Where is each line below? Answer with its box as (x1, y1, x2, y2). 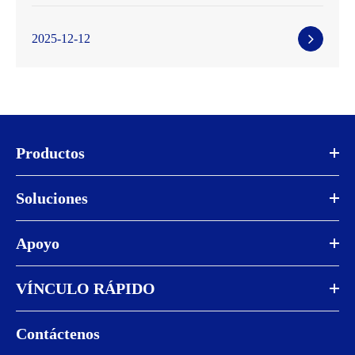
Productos (16, 144, 85, 162)
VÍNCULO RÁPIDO (16, 280, 155, 298)
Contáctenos (16, 325, 100, 343)
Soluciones (16, 189, 88, 208)
